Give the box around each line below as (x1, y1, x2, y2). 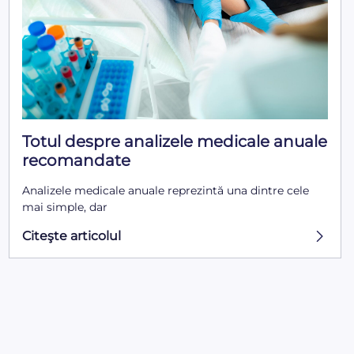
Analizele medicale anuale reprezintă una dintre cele (21, 183, 309, 198)
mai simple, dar (21, 200, 107, 215)
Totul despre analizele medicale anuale (21, 132, 327, 152)
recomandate (21, 151, 130, 171)
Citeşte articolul (21, 228, 121, 244)
